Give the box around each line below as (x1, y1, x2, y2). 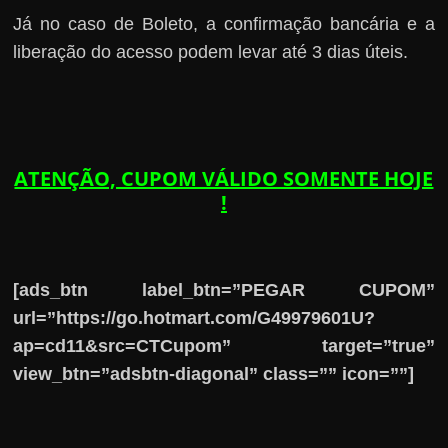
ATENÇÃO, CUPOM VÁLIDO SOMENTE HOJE (14, 164, 434, 192)
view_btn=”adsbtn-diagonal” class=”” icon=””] (13, 363, 415, 384)
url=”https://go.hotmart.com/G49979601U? (13, 307, 376, 328)
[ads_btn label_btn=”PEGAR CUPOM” (13, 279, 435, 300)
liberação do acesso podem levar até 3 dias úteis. (13, 41, 409, 62)
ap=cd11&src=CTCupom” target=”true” (13, 335, 435, 356)
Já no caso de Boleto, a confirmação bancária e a (13, 13, 435, 34)
